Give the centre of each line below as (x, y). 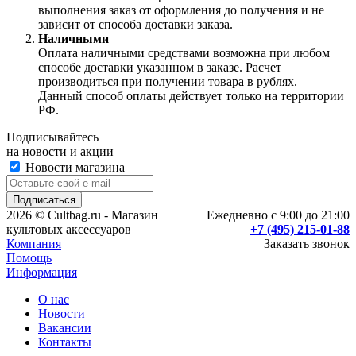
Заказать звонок (307, 244)
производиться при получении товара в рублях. (168, 82)
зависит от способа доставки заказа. (135, 25)
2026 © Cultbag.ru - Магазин (82, 215)
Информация (42, 273)
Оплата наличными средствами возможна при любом (184, 53)
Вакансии (65, 328)
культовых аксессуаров (69, 230)
